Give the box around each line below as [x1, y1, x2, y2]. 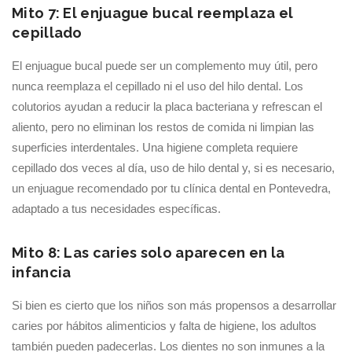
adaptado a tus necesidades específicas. [12, 202, 221, 215]
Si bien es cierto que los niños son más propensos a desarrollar [12, 299, 336, 312]
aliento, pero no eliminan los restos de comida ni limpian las [12, 120, 314, 134]
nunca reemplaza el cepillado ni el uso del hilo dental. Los [12, 79, 303, 93]
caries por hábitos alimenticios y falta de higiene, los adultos [12, 319, 317, 332]
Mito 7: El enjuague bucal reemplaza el [12, 5, 294, 21]
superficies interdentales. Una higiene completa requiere [12, 141, 298, 154]
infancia [12, 264, 71, 280]
